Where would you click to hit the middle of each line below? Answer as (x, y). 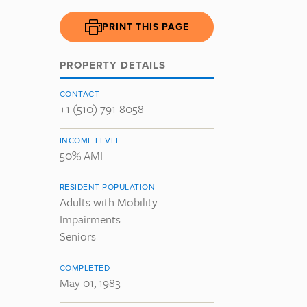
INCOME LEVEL (90, 140)
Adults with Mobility (109, 201)
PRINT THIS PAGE (146, 26)
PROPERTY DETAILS (113, 65)
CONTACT (80, 93)
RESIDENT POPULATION (108, 186)
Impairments (90, 219)
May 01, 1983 (90, 282)
